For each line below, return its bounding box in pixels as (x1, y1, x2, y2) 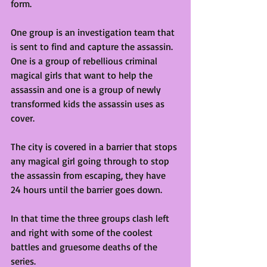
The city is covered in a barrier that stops (11, 141, 179, 153)
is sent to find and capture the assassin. (11, 41, 175, 53)
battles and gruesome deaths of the (11, 241, 160, 253)
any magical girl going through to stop (11, 155, 172, 167)
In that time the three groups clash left (11, 212, 172, 225)
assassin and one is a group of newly (11, 83, 163, 96)
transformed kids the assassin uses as (11, 98, 167, 110)
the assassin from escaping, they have (11, 169, 168, 182)
